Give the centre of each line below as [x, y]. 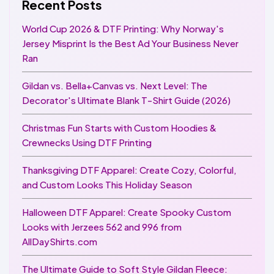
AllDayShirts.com [60, 242]
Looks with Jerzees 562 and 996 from [102, 227]
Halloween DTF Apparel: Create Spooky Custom [127, 212]
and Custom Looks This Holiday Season [107, 185]
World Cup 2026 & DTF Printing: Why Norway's [123, 29]
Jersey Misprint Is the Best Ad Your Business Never [130, 43]
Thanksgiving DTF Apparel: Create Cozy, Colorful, [129, 170]
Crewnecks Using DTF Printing [87, 143]
